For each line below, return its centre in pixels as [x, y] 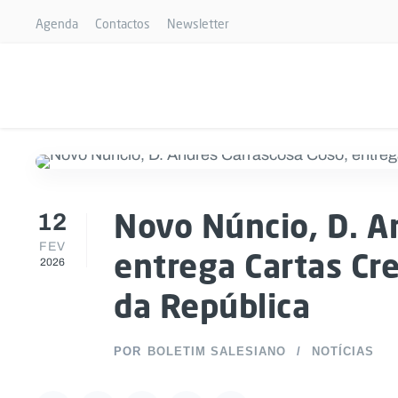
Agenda [57, 24]
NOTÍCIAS [343, 351]
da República [212, 306]
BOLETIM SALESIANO [217, 351]
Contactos [123, 24]
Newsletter [198, 24]
